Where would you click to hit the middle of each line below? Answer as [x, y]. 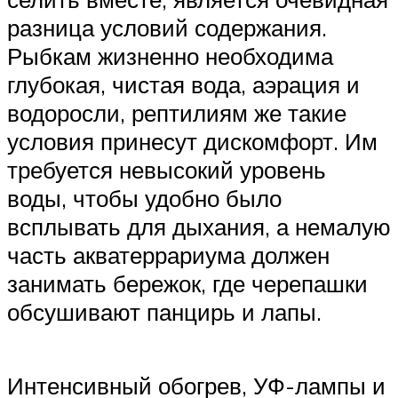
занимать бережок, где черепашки [187, 283]
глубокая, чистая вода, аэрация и [183, 84]
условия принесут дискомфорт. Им [192, 141]
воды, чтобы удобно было [144, 198]
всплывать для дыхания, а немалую [199, 226]
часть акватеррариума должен [168, 255]
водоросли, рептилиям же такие [177, 112]
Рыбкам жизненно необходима [170, 56]
